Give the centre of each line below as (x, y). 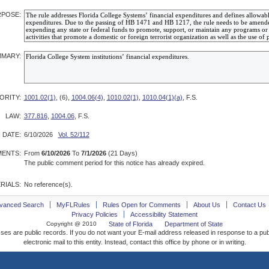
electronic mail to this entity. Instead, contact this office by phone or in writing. (134, 242)
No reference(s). (48, 184)
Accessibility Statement (164, 214)
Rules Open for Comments (141, 205)
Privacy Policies (95, 214)
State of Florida (131, 224)
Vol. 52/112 (74, 134)
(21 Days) (122, 153)
